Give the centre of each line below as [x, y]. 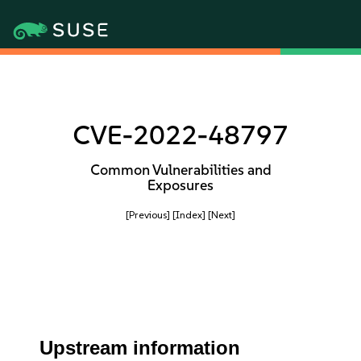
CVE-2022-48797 [180, 135]
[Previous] [148, 215]
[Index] [189, 215]
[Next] [222, 215]
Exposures [180, 185]
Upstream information [140, 348]
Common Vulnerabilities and [180, 170]
